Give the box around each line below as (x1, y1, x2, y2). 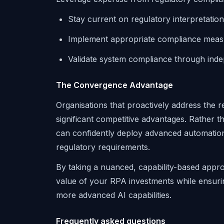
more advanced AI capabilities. (56, 190, 171, 200)
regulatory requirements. (56, 142, 150, 152)
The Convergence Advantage (56, 80, 173, 90)
